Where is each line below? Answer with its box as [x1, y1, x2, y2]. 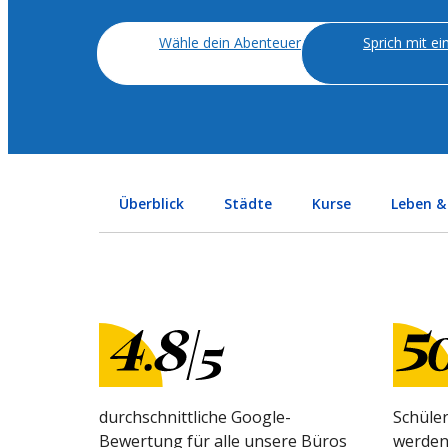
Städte [224, 194, 272, 213]
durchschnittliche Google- [99, 406, 291, 428]
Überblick [119, 194, 184, 213]
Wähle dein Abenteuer [159, 32, 301, 52]
